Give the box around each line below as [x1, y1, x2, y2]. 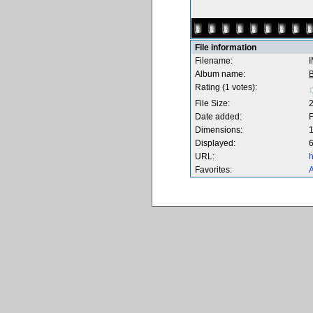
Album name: [195, 69, 245, 79]
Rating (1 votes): [195, 82, 257, 92]
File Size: [195, 99, 230, 108]
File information [195, 43, 256, 52]
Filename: [195, 56, 233, 66]
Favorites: [195, 165, 232, 175]
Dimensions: [195, 125, 242, 135]
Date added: [195, 112, 242, 122]
